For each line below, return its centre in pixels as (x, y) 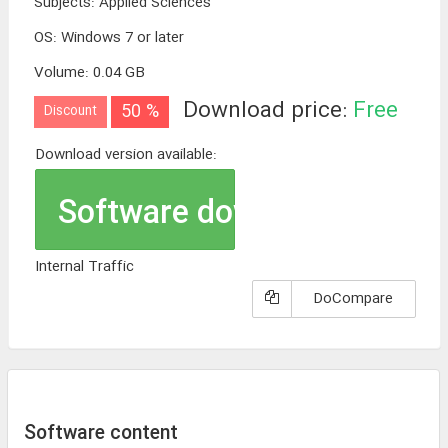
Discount (70, 111)
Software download (196, 215)
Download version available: (126, 155)
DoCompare (353, 299)
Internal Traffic (84, 267)
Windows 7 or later (122, 38)
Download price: (268, 111)
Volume (59, 73)
